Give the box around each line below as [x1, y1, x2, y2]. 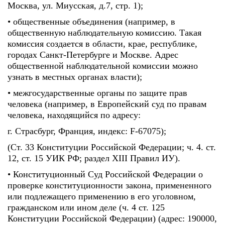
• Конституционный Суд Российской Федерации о [8, 169, 203, 179]
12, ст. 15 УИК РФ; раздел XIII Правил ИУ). [8, 153, 180, 163]
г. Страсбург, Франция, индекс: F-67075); [8, 126, 166, 136]
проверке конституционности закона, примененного [8, 180, 211, 190]
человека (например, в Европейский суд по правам [8, 99, 206, 109]
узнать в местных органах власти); [8, 72, 142, 82]
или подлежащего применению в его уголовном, [8, 191, 196, 201]
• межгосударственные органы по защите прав [8, 88, 187, 98]
